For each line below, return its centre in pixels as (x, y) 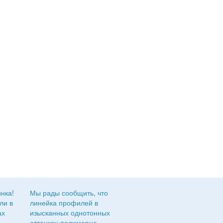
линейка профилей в (64, 203)
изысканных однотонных (70, 213)
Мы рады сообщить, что (69, 193)
